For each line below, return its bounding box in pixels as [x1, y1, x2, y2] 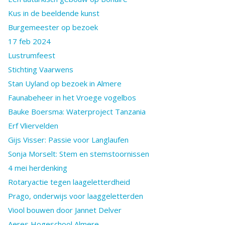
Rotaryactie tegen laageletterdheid [8, 176, 130, 187]
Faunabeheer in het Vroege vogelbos [8, 92, 136, 102]
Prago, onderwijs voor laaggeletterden [8, 190, 143, 201]
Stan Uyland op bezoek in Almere [8, 78, 122, 88]
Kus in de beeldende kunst [8, 8, 99, 18]
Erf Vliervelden [8, 120, 58, 131]
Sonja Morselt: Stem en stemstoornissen [8, 148, 149, 159]
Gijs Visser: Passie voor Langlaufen [8, 134, 129, 145]
